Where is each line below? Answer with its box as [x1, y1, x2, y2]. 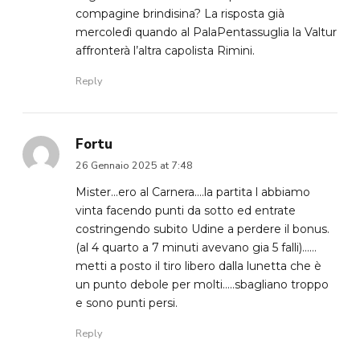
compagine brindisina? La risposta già [75, 6, 284, 21]
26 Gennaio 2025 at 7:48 [75, 157, 193, 172]
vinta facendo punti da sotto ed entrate [75, 202, 296, 218]
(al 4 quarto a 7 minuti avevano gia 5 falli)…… [75, 239, 317, 255]
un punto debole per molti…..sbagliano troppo [75, 276, 329, 292]
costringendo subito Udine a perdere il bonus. [75, 221, 329, 236]
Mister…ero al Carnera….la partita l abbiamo [75, 184, 310, 199]
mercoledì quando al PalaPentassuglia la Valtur [75, 25, 337, 39]
